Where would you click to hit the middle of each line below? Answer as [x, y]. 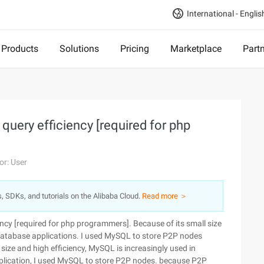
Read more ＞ [165, 196]
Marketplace [196, 49]
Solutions [79, 49]
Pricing [135, 49]
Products [20, 49]
